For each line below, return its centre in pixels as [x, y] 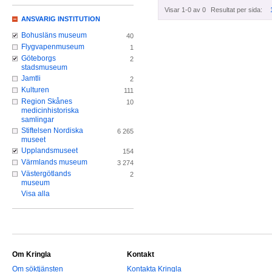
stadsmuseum [44, 68]
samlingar [38, 120]
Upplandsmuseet [49, 151]
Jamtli [31, 79]
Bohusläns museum [54, 36]
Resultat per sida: [236, 10]
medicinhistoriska [50, 111]
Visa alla [36, 194]
